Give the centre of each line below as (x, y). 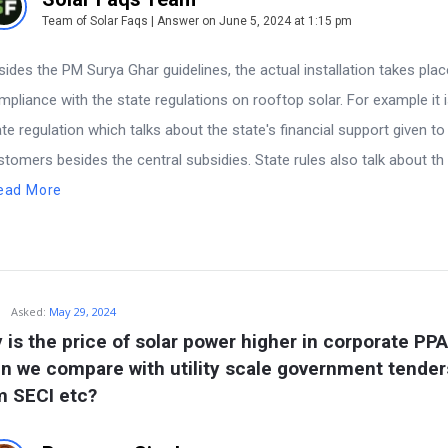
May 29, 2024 (83, 312)
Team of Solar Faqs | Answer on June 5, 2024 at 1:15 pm (197, 21)
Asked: (29, 312)
